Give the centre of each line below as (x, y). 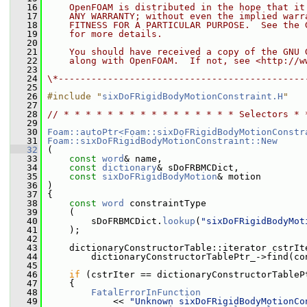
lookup (179, 221)
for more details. (105, 34)
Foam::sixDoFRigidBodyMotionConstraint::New (162, 141)
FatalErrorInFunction (146, 292)
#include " (75, 96)
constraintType (165, 203)
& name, (143, 159)
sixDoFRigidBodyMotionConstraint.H (193, 96)
